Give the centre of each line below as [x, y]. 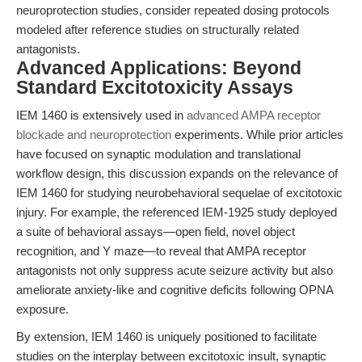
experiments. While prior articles [257, 135]
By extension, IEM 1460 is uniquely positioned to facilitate [166, 337]
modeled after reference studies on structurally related [158, 29]
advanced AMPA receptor [254, 115]
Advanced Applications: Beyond [159, 68]
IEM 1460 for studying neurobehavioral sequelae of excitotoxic [179, 193]
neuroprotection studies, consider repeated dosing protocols [173, 10]
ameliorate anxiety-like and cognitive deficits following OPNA [175, 290]
